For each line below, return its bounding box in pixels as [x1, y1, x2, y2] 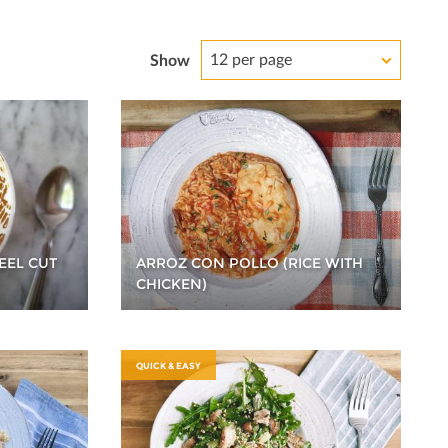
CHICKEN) [136, 274, 208, 293]
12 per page [210, 48, 292, 68]
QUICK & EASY [136, 359, 202, 371]
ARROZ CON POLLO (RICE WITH [136, 253, 364, 272]
